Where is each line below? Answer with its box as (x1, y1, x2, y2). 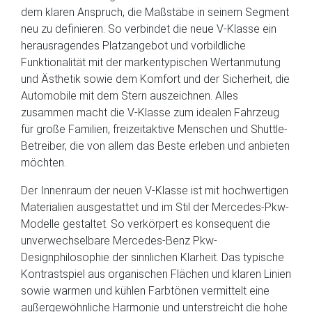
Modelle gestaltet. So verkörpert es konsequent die (21, 217, 270, 231)
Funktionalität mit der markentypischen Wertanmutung (21, 56, 281, 69)
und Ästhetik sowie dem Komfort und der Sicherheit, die (21, 72, 290, 86)
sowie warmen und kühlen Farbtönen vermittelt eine (21, 284, 270, 297)
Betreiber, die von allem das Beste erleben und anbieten (21, 139, 290, 153)
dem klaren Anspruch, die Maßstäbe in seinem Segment (21, 6, 289, 19)
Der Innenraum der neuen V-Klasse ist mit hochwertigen (21, 184, 288, 197)
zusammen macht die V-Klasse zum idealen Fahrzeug (21, 106, 279, 119)
